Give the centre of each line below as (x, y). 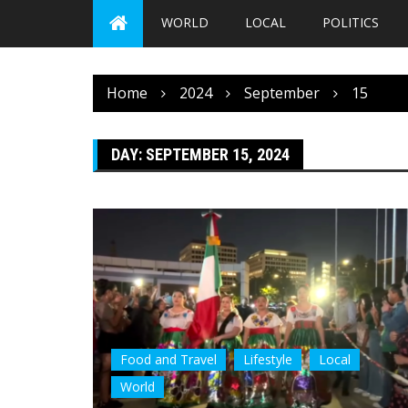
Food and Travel (168, 359)
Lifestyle (268, 359)
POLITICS (351, 22)
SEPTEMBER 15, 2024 (218, 154)
